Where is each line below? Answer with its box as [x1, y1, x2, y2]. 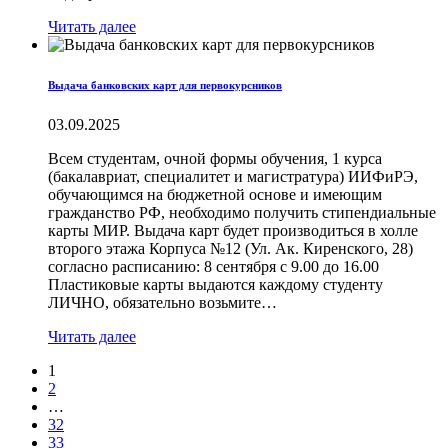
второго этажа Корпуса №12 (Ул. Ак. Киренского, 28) [48, 239, 413, 257]
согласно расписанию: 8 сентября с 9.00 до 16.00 [48, 257, 379, 275]
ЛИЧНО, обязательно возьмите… [48, 293, 277, 311]
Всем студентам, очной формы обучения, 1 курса [48, 149, 382, 167]
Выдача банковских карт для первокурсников [48, 78, 282, 91]
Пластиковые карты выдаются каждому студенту [48, 275, 383, 293]
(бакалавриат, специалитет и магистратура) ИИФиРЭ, [48, 167, 418, 185]
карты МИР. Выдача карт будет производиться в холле [48, 221, 418, 239]
